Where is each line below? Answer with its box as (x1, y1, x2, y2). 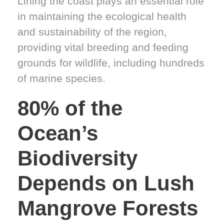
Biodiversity (17, 146, 137, 170)
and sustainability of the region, (17, 26, 167, 38)
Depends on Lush (17, 171, 194, 195)
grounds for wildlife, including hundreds (17, 57, 204, 69)
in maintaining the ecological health (17, 10, 186, 22)
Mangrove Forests (17, 196, 198, 220)
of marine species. (17, 72, 105, 84)
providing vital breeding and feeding (17, 41, 188, 53)
